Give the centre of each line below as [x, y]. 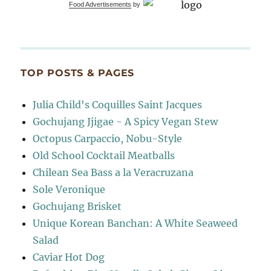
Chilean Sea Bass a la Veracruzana [113, 172]
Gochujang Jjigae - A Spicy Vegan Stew [126, 121]
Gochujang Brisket [77, 206]
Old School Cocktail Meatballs [104, 155]
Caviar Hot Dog [69, 257]
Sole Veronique [69, 189]
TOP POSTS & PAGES [78, 73]
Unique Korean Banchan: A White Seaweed [135, 223]
